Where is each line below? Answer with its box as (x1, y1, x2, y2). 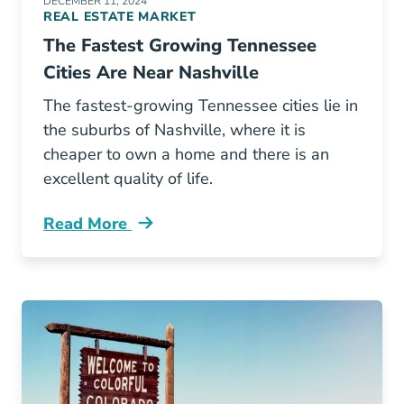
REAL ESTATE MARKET (43, 8, 197, 25)
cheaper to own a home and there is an (43, 143, 329, 165)
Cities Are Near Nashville (43, 60, 259, 85)
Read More (43, 213, 132, 234)
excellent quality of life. (43, 168, 213, 189)
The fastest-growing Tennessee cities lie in (43, 95, 358, 116)
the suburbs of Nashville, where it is (43, 119, 306, 141)
